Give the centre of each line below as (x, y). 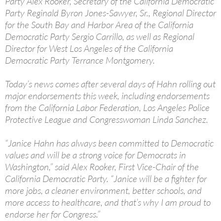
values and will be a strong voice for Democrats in (95, 155)
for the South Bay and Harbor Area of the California (99, 25)
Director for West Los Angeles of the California (89, 49)
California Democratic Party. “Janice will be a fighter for (106, 179)
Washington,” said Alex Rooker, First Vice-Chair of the (102, 167)
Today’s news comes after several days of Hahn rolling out (110, 84)
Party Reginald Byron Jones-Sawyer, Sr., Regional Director (110, 13)
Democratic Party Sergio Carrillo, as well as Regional (100, 37)
